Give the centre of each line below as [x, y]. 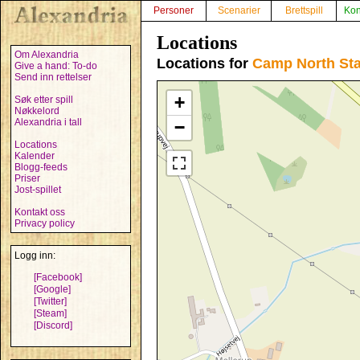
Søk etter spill [44, 100]
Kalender [35, 156]
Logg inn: [35, 256]
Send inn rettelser [53, 77]
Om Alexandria [47, 55]
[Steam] [50, 313]
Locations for [205, 63]
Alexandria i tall [48, 122]
